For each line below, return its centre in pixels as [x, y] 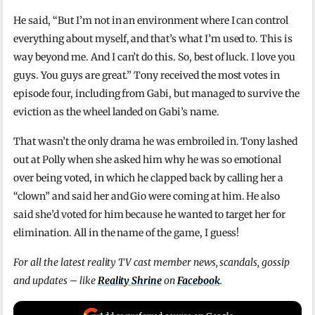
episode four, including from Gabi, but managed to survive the [156, 94]
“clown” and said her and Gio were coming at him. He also [147, 197]
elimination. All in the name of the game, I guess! [127, 233]
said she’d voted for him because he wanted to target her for [149, 215]
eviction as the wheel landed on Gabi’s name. [116, 112]
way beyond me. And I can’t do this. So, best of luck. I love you [154, 57]
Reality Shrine [130, 281]
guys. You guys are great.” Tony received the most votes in [147, 76]
